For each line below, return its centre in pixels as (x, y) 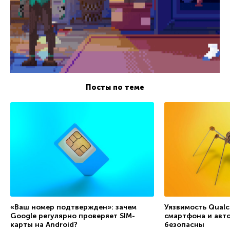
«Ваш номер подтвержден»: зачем (73, 207)
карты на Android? (44, 224)
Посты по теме (115, 87)
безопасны (184, 224)
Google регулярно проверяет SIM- (73, 216)
